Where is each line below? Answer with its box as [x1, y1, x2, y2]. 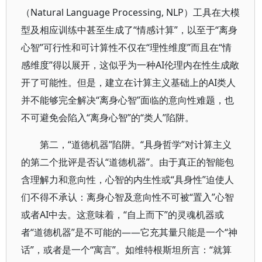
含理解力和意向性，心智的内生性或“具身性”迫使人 [21, 173, 234, 186]
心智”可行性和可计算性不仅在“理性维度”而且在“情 [21, 41, 232, 54]
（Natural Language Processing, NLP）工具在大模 [21, 6, 240, 19]
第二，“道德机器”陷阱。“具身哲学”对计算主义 [40, 138, 232, 151]
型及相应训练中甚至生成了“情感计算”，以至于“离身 [21, 23, 237, 36]
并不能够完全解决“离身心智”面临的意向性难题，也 [21, 94, 234, 106]
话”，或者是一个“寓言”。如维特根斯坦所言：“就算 [21, 243, 232, 256]
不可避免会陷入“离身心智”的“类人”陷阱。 [21, 111, 194, 124]
